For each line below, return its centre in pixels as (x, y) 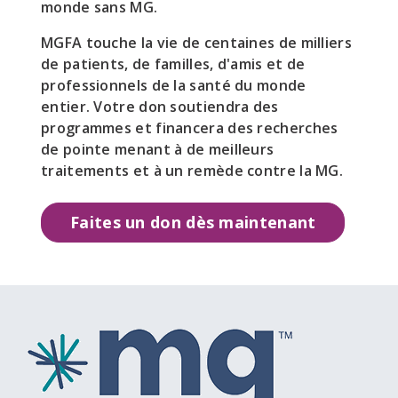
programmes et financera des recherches (190, 128)
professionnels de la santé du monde (174, 86)
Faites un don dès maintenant (193, 223)
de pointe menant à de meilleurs (158, 150)
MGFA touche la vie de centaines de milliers (196, 43)
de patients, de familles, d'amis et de (173, 64)
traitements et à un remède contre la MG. (192, 171)
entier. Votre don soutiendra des (160, 107)
